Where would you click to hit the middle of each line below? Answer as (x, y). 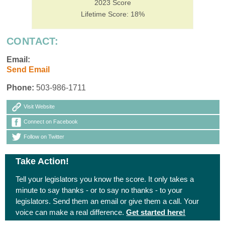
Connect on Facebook (51, 121)
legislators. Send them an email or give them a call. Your (107, 201)
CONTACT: (33, 41)
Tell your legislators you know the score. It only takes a (105, 179)
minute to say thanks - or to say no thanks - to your (99, 190)
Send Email (28, 69)
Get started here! (156, 212)
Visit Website (39, 106)
